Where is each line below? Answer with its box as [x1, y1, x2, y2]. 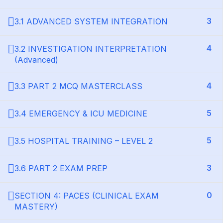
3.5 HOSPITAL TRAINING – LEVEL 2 [14, 136, 153, 146]
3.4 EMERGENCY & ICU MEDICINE [14, 109, 147, 118]
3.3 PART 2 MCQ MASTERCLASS [14, 81, 142, 91]
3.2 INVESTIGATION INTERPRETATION [14, 44, 167, 54]
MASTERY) [14, 202, 58, 212]
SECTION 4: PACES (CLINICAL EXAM [14, 191, 159, 201]
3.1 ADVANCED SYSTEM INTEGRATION [14, 16, 168, 26]
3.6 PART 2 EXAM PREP [14, 163, 108, 173]
